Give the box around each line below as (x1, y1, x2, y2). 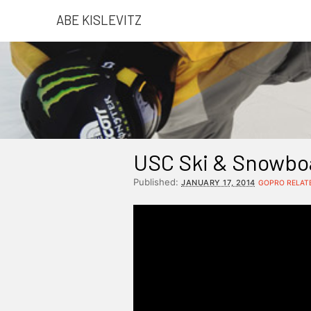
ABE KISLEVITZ (56, 12, 142, 28)
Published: (133, 176, 181, 187)
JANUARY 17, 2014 (181, 178, 255, 187)
